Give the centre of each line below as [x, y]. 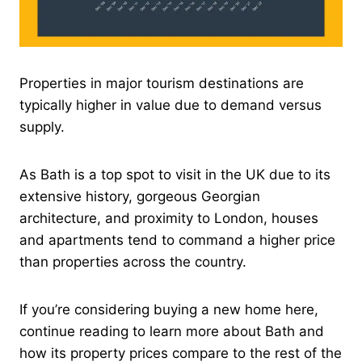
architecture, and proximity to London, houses [169, 218]
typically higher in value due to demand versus [170, 105]
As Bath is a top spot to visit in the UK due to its [175, 174]
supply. [42, 126]
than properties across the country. [133, 261]
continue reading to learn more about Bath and [172, 331]
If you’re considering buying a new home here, [169, 309]
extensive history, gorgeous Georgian [140, 196]
